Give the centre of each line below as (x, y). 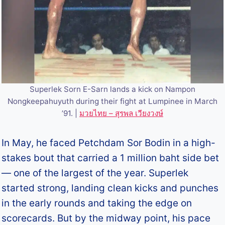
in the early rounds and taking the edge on (97, 203)
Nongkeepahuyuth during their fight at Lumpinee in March (113, 101)
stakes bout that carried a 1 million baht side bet (110, 158)
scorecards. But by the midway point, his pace (106, 218)
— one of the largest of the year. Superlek (95, 173)
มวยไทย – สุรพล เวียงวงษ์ (121, 113)
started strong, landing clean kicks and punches (110, 188)
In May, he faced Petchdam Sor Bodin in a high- (109, 143)
